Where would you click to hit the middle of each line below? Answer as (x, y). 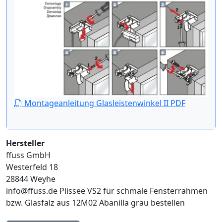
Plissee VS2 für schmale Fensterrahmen (134, 191)
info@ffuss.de (33, 191)
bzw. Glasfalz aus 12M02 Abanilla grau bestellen (95, 202)
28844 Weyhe (31, 179)
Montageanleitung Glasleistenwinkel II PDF (104, 103)
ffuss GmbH (28, 155)
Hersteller (25, 143)
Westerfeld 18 (32, 167)
